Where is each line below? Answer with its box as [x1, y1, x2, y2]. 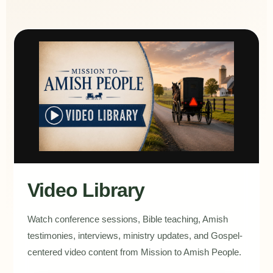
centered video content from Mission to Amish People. [27, 247, 241, 257]
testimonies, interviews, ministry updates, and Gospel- [27, 230, 243, 241]
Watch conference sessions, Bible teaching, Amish [27, 214, 228, 224]
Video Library [27, 179, 144, 201]
